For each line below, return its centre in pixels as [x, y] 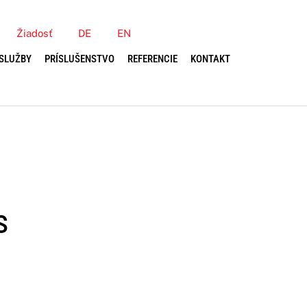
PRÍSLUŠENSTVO [80, 59]
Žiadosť [34, 34]
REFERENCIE [153, 59]
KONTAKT [211, 59]
